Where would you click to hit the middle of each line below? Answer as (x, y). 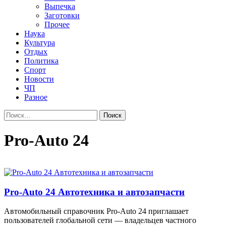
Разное (36, 97)
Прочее (57, 24)
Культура (40, 43)
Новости (39, 79)
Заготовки (62, 15)
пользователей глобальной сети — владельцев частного (100, 220)
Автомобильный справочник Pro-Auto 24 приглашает (96, 211)
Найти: (16, 114)
